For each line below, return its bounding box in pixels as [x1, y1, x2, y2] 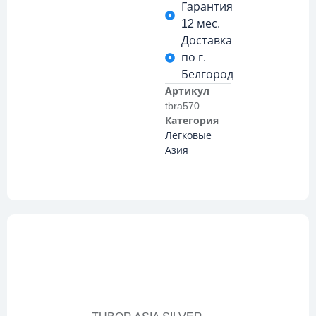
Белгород [181, 68, 233, 81]
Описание [130, 262, 186, 276]
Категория [165, 115, 219, 127]
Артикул [165, 85, 209, 97]
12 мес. [181, 18, 220, 30]
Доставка [181, 35, 232, 47]
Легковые [165, 130, 212, 142]
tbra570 [165, 100, 200, 112]
